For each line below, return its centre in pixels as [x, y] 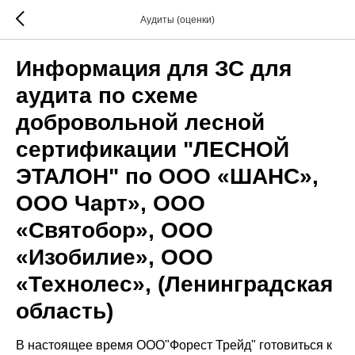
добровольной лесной [140, 122]
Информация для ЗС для [154, 69]
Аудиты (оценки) [177, 20]
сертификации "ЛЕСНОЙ [153, 149]
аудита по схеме [107, 95]
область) [65, 311]
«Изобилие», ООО [115, 257]
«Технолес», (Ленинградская [174, 284]
